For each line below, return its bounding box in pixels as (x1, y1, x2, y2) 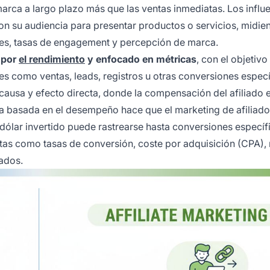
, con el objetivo (196, 53, 268, 66)
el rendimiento (19, 53, 85, 66)
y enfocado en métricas (85, 53, 196, 66)
